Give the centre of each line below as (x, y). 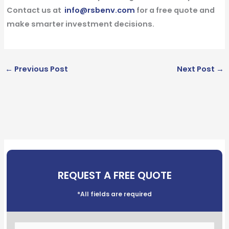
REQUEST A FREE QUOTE (114, 175)
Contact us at (35, 10)
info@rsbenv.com (99, 10)
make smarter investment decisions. (80, 24)
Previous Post (40, 69)
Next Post (197, 69)
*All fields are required (114, 194)
